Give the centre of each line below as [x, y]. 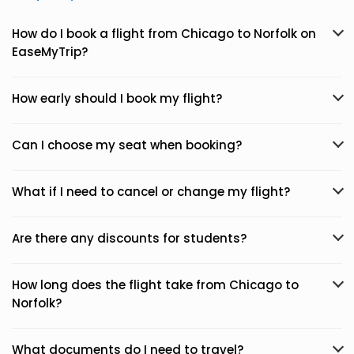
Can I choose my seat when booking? [127, 145]
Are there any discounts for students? [129, 238]
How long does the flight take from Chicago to [155, 285]
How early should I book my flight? [117, 98]
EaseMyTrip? [50, 52]
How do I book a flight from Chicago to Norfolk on [164, 34]
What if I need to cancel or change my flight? [151, 192]
